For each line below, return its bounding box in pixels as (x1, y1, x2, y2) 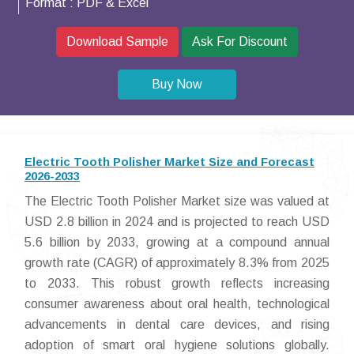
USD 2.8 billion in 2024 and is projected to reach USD (24, 215, 330, 228)
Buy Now (152, 77, 202, 91)
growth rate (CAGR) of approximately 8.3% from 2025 (24, 256, 330, 269)
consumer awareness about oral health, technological (24, 297, 330, 311)
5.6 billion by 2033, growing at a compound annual (24, 235, 330, 249)
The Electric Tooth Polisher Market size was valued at (24, 194, 330, 208)
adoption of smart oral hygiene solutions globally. (24, 338, 330, 352)
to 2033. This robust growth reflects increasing (24, 277, 330, 290)
